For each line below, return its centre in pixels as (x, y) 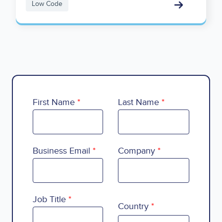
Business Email (61, 151)
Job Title (49, 200)
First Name (54, 103)
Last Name (139, 103)
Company (137, 151)
